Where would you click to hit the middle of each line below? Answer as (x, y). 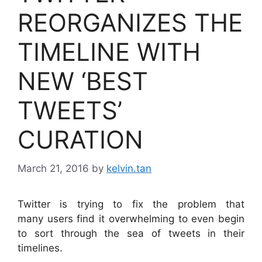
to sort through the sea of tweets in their (131, 233)
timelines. (40, 248)
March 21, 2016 (53, 168)
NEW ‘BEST (83, 81)
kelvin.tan (129, 168)
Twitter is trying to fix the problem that (131, 204)
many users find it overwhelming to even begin (131, 218)
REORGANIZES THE (130, 23)
